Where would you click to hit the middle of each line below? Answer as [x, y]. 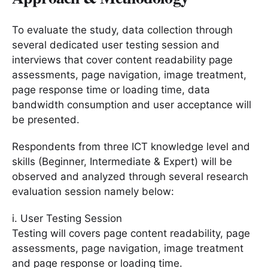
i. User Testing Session [67, 218]
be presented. [46, 119]
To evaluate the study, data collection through [122, 30]
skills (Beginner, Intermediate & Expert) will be [122, 161]
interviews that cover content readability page [122, 60]
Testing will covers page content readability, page [131, 233]
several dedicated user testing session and [116, 45]
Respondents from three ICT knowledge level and [131, 146]
